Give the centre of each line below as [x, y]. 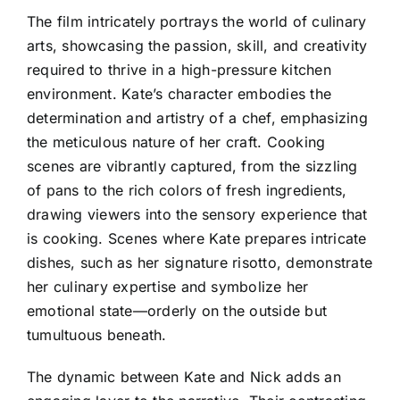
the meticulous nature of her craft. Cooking [176, 142]
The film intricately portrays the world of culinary [197, 21]
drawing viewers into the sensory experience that [197, 214]
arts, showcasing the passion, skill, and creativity [197, 45]
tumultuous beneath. [97, 334]
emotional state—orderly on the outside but [177, 310]
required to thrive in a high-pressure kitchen [179, 69]
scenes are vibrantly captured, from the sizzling [192, 166]
